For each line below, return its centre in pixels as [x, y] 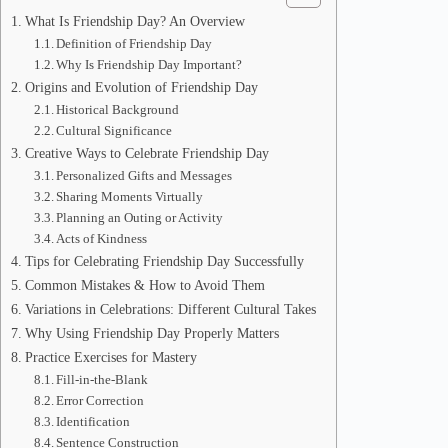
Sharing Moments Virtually [130, 196]
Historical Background [118, 109]
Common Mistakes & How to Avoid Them [144, 285]
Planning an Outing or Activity [140, 217]
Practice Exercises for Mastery [110, 357]
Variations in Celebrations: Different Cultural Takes [170, 309]
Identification [93, 421]
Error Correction [100, 400]
